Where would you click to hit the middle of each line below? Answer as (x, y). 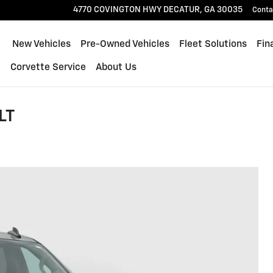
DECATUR (182, 10)
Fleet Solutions (213, 44)
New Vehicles (42, 44)
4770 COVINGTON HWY (117, 10)
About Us (116, 67)
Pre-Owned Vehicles (125, 44)
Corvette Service (48, 67)
